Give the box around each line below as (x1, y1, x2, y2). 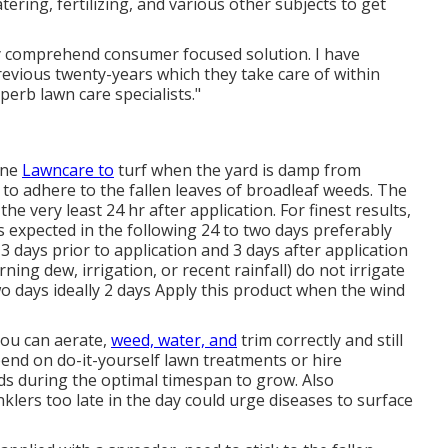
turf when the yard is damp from (114, 159, 361, 182)
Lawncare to (22, 159, 114, 182)
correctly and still (272, 329, 403, 352)
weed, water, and (111, 329, 237, 352)
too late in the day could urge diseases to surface (42, 389, 413, 412)
